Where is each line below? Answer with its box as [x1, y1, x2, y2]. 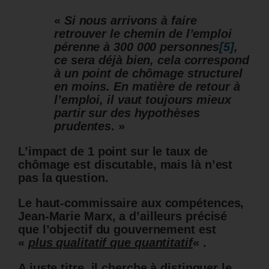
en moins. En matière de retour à [54, 80, 240, 94]
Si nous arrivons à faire [64, 14, 197, 28]
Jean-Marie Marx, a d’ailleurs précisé [18, 210, 228, 223]
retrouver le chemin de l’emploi [54, 27, 232, 41]
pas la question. [18, 171, 109, 185]
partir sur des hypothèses [54, 106, 200, 120]
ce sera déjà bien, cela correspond [54, 53, 249, 67]
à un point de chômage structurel [54, 67, 243, 80]
